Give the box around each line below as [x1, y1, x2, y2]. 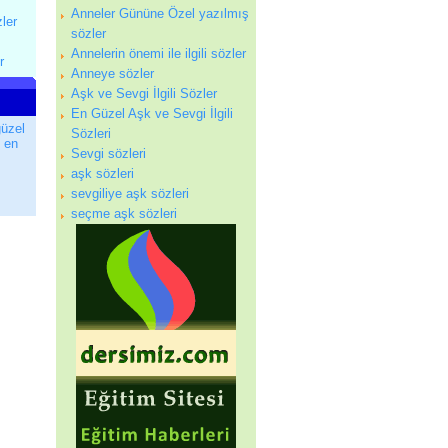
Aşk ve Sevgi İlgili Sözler [71, 86, 217, 101]
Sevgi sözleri [71, 146, 146, 161]
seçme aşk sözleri [71, 206, 177, 221]
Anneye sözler [71, 66, 154, 81]
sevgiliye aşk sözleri [71, 186, 189, 201]
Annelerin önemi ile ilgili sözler [71, 46, 246, 61]
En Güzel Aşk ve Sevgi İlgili [71, 106, 233, 121]
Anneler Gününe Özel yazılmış [71, 6, 249, 21]
